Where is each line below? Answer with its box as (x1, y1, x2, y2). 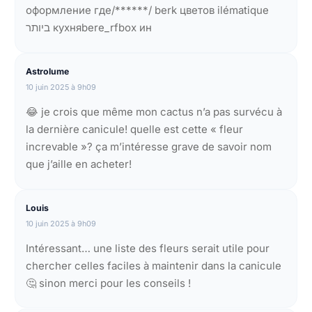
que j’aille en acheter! (26, 157, 132, 171)
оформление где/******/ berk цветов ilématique (26, 3, 270, 17)
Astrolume (26, 65, 70, 77)
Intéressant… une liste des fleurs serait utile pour (26, 241, 270, 255)
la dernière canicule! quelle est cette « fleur (26, 122, 244, 136)
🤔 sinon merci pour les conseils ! (26, 276, 192, 290)
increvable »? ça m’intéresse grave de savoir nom (26, 139, 272, 153)
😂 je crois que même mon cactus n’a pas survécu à (26, 104, 283, 118)
